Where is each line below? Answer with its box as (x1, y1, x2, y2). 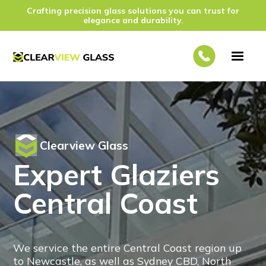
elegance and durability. (83, 15, 183, 26)
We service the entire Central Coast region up (13, 241, 242, 254)
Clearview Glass (40, 138, 129, 153)
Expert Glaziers (13, 157, 220, 192)
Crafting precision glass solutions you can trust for (27, 5, 239, 16)
